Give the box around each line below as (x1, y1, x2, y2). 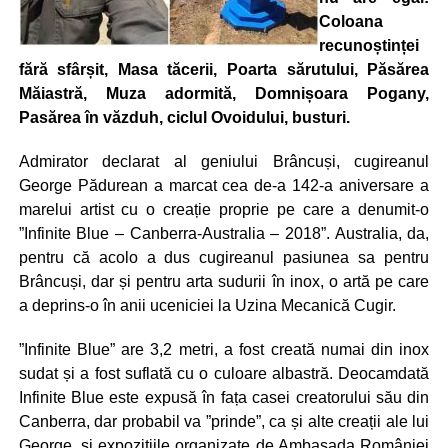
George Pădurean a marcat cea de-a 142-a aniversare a (18, 177, 430, 194)
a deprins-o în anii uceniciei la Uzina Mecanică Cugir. (18, 297, 396, 314)
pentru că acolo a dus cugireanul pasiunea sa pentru (18, 249, 430, 266)
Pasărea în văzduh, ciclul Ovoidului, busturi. (18, 109, 350, 126)
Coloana (318, 13, 383, 30)
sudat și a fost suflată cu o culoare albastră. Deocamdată (18, 365, 430, 382)
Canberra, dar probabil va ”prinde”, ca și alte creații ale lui (18, 413, 430, 430)
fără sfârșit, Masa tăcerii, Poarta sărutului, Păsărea (18, 61, 430, 78)
